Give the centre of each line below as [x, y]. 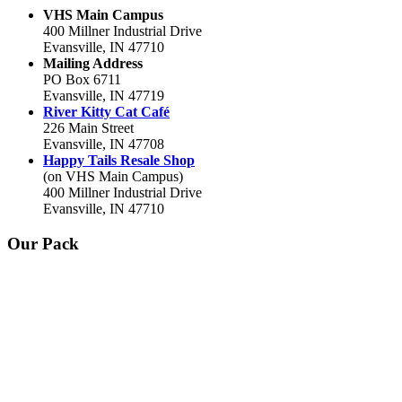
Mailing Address [93, 64]
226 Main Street [88, 128]
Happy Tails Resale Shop [119, 161]
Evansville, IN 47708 [104, 144]
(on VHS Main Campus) [113, 177]
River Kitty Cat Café [106, 112]
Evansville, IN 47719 [104, 96]
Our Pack [43, 244]
